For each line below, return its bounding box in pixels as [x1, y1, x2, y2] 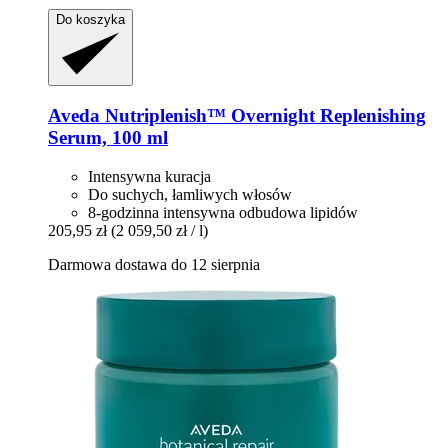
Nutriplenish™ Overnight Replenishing [100, 105, 426, 127]
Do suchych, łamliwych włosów [88, 185, 292, 203]
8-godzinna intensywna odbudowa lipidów [88, 203, 358, 221]
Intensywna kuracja [88, 167, 211, 185]
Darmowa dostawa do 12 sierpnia [48, 255, 260, 273]
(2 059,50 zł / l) [111, 221, 208, 239]
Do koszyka [56, 11, 125, 27]
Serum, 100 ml [48, 127, 168, 149]
